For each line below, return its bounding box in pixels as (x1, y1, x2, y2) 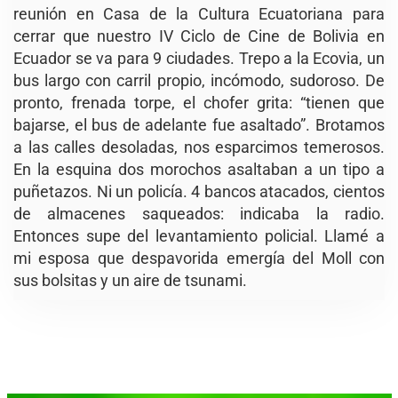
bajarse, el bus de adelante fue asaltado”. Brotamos (13, 115, 385, 134)
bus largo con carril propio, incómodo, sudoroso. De (13, 70, 385, 90)
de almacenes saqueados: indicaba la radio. (13, 203, 385, 223)
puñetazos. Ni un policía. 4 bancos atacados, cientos (13, 181, 385, 201)
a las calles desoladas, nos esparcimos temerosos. (13, 137, 385, 156)
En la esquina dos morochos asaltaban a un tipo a (13, 159, 385, 179)
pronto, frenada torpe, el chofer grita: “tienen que (13, 92, 385, 112)
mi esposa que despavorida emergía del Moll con (13, 248, 385, 267)
